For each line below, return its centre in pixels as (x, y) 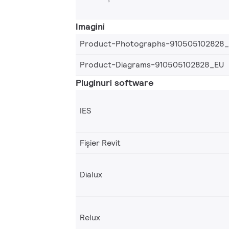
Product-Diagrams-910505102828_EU (152, 64)
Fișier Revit (100, 143)
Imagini (90, 26)
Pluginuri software (115, 82)
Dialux (91, 175)
